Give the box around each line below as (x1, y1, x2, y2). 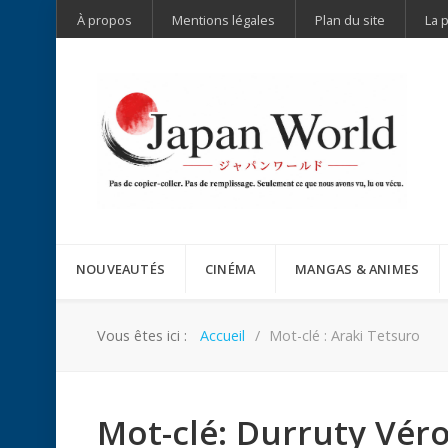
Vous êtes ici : (97, 325, 195, 345)
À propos (77, 10, 132, 29)
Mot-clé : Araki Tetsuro (269, 325, 421, 345)
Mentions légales (172, 10, 275, 29)
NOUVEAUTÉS (76, 259, 165, 278)
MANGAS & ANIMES (295, 259, 420, 278)
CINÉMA (205, 259, 256, 278)
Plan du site (315, 10, 385, 29)
